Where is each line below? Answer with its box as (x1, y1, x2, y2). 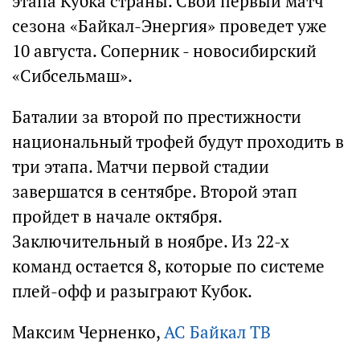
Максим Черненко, (12, 321, 164, 343)
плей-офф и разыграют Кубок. (12, 280, 252, 302)
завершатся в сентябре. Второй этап (12, 181, 297, 202)
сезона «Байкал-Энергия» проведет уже (12, 15, 327, 37)
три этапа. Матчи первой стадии (12, 156, 269, 178)
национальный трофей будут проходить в (12, 131, 344, 153)
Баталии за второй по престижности (12, 106, 301, 128)
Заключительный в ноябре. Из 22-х (12, 231, 289, 252)
